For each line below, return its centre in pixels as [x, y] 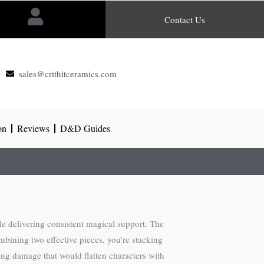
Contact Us [185, 19]
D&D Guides [85, 128]
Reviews [33, 128]
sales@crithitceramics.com [68, 73]
